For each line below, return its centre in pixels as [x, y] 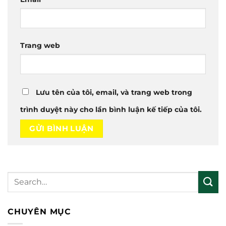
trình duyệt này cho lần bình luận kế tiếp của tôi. [111, 110]
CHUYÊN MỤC [40, 211]
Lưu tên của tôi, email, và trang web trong [114, 93]
